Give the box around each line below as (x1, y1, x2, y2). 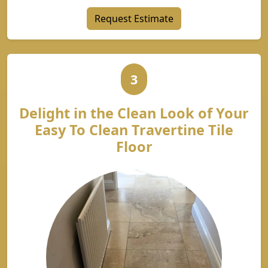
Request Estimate (95, 12, 173, 25)
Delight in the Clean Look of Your (19, 103, 249, 123)
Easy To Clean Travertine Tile (35, 120, 233, 139)
